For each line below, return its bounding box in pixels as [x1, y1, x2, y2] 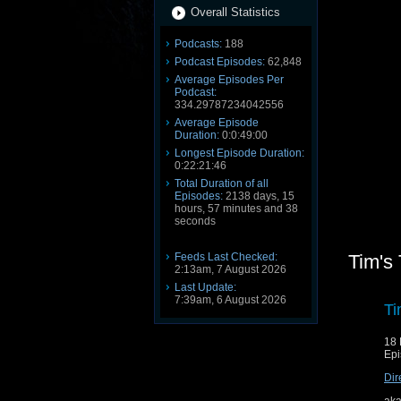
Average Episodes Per [175, 73, 284, 86]
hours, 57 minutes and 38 [175, 202, 298, 215]
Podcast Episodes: [175, 55, 265, 68]
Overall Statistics [191, 5, 280, 19]
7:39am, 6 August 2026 [175, 294, 286, 306]
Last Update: [175, 281, 236, 294]
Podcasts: [175, 38, 222, 50]
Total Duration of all [175, 177, 269, 190]
